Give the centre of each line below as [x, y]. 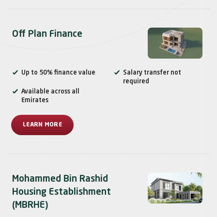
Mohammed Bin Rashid [60, 179]
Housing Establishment [62, 192]
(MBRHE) [30, 205]
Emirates [35, 101]
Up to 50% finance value [58, 73]
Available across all [50, 92]
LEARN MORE [42, 125]
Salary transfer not [152, 73]
